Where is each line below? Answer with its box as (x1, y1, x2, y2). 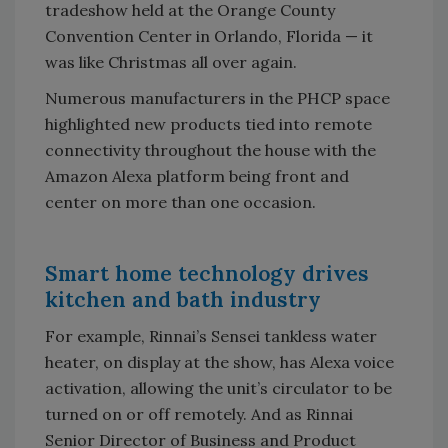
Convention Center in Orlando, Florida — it (45, 25, 373, 46)
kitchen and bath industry (45, 285, 321, 313)
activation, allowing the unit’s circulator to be (45, 377, 392, 398)
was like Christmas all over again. (45, 51, 297, 72)
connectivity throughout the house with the (45, 139, 376, 160)
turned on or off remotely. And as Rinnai (45, 403, 353, 424)
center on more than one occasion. (45, 191, 316, 212)
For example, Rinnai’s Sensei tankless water (45, 325, 377, 346)
